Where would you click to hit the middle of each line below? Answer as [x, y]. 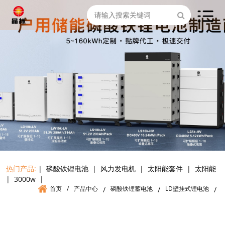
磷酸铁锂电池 [67, 168]
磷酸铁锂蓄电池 [132, 189]
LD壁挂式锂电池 [187, 189]
